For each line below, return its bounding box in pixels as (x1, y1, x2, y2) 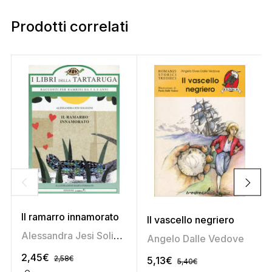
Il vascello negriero (146, 214, 234, 226)
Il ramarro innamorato (21, 211, 119, 223)
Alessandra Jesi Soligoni (113, 229, 123, 242)
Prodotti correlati (10, 18, 128, 36)
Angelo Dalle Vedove (146, 233, 244, 245)
